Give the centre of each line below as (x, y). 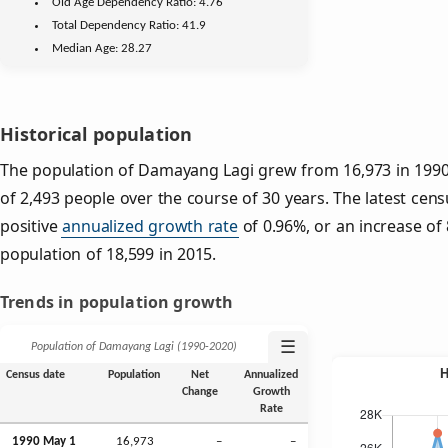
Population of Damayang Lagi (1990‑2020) (134, 347)
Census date (35, 375)
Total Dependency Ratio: (117, 25)
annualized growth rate (150, 226)
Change (200, 392)
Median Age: (87, 48)
